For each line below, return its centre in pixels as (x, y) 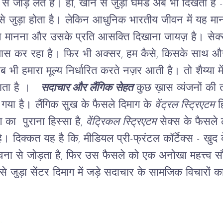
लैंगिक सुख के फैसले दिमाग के (95, 105)
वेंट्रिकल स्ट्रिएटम (121, 122)
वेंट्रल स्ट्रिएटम (184, 105)
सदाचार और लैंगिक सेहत (87, 88)
